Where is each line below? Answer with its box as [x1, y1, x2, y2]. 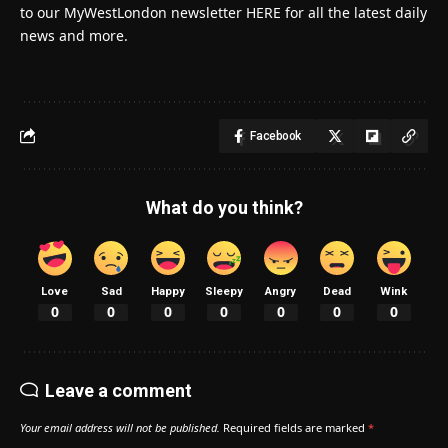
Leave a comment [45, 380, 192, 402]
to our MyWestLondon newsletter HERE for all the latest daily [20, 2, 427, 22]
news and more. [20, 25, 128, 45]
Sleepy [205, 284, 243, 298]
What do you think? [145, 196, 303, 218]
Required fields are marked [223, 420, 368, 436]
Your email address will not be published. [20, 420, 220, 436]
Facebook [250, 128, 301, 143]
